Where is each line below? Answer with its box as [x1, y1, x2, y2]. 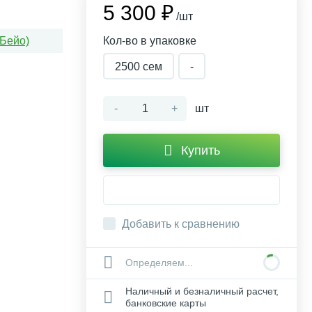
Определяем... [125, 257, 193, 268]
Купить [180, 143, 220, 157]
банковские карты [125, 297, 206, 309]
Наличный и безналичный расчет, [125, 286, 279, 297]
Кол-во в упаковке [103, 35, 196, 47]
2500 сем [115, 61, 162, 72]
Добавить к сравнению [122, 218, 240, 230]
